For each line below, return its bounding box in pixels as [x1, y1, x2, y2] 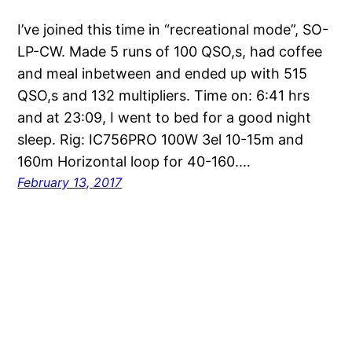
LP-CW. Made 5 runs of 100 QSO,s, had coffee [17, 43, 323, 60]
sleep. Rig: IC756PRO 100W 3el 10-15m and [17, 131, 304, 148]
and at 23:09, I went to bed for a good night [17, 109, 312, 126]
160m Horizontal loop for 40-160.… [17, 153, 251, 170]
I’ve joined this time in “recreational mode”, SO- [17, 21, 329, 38]
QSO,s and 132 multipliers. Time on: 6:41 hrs [17, 87, 310, 104]
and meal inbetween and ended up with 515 [17, 65, 308, 82]
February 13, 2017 [17, 174, 123, 191]
